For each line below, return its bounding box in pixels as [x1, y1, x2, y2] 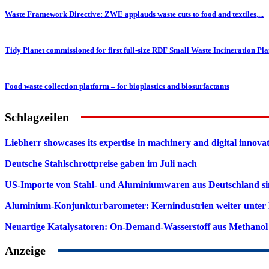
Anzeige [5, 243, 46, 257]
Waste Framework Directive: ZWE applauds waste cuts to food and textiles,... [5, 9, 264, 19]
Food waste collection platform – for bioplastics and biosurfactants [5, 81, 229, 91]
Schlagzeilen [5, 110, 69, 124]
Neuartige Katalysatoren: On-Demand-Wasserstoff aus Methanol [5, 221, 268, 232]
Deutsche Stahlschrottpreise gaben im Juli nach [5, 158, 197, 169]
